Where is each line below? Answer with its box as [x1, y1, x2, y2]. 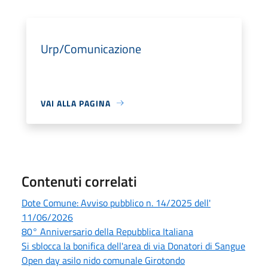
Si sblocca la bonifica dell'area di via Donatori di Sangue [22, 238, 245, 253]
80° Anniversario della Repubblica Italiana [22, 224, 193, 239]
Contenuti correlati [22, 170, 137, 192]
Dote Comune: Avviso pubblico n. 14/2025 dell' [22, 195, 211, 210]
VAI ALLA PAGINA [41, 96, 111, 109]
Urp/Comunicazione [41, 39, 141, 58]
